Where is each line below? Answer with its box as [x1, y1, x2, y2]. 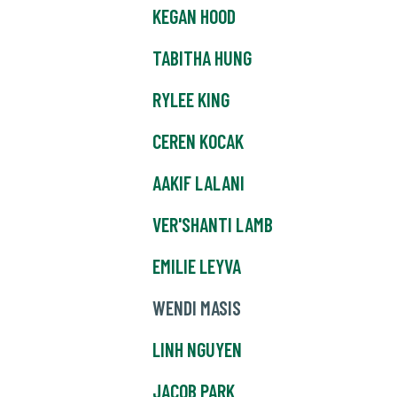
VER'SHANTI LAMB [152, 213, 273, 237]
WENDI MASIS [152, 296, 241, 320]
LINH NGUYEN [152, 338, 242, 362]
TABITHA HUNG [152, 46, 252, 70]
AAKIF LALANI [152, 171, 245, 195]
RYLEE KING [152, 88, 230, 112]
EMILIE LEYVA [152, 254, 241, 278]
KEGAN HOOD [152, 4, 236, 28]
